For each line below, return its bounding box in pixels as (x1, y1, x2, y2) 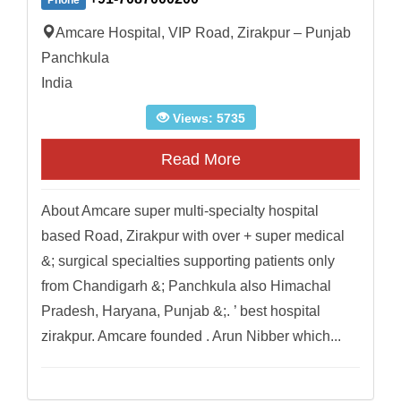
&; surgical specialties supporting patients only (41, 253, 335, 269)
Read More (160, 150, 241, 169)
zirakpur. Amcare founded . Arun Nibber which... (41, 328, 341, 345)
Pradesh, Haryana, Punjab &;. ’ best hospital (41, 303, 320, 320)
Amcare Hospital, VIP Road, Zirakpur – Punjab (55, 25, 351, 41)
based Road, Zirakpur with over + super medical (41, 228, 345, 244)
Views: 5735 (168, 111, 245, 126)
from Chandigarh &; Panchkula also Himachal (41, 278, 331, 294)
